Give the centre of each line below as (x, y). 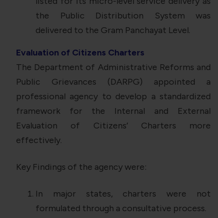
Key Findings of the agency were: (81, 167)
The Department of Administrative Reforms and (113, 67)
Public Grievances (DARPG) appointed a (113, 82)
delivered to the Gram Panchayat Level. (113, 30)
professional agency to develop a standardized (113, 97)
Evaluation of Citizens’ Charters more (113, 126)
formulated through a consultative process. (121, 209)
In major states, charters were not (123, 194)
